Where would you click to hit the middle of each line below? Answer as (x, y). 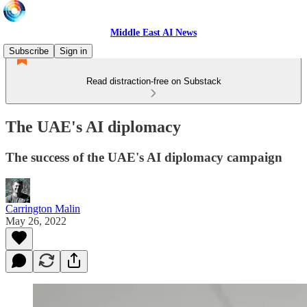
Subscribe (29, 51)
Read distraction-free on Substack (153, 81)
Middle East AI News (153, 33)
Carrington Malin (43, 208)
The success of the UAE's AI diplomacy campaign (144, 157)
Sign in (73, 51)
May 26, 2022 (36, 221)
